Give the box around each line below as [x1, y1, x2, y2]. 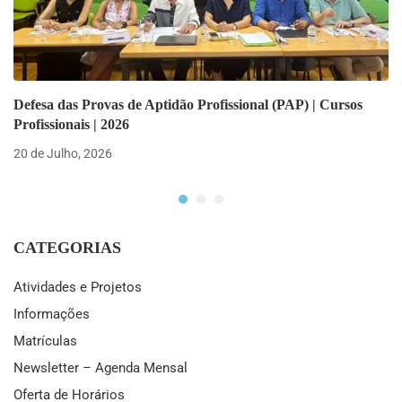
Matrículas [13, 332, 77, 349]
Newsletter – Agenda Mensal [13, 359, 188, 376]
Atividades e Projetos [13, 278, 142, 295]
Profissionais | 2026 [13, 116, 129, 132]
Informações [13, 305, 90, 322]
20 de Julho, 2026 [13, 145, 112, 161]
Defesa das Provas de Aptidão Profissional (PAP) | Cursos [13, 96, 363, 112]
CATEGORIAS [13, 238, 121, 257]
